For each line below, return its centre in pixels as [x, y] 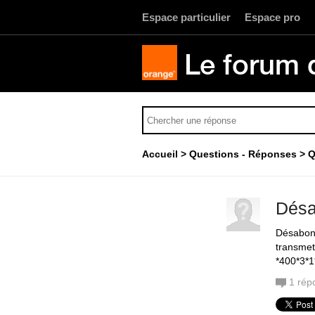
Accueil [160, 154]
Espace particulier [186, 17]
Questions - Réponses [243, 154]
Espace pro [272, 17]
